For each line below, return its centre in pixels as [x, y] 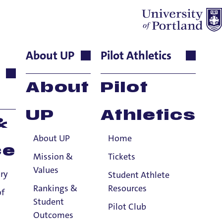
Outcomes [53, 215]
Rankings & [55, 188]
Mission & [53, 157]
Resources [128, 188]
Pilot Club [127, 207]
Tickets [122, 157]
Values [46, 170]
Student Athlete [139, 175]
